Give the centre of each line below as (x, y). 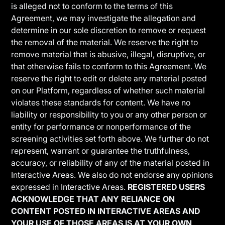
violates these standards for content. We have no (101, 102)
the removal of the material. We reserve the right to (105, 42)
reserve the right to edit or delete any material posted (109, 78)
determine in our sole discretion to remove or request (109, 30)
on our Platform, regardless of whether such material (108, 90)
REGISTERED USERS (166, 187)
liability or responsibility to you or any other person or (109, 115)
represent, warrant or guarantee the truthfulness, (101, 151)
